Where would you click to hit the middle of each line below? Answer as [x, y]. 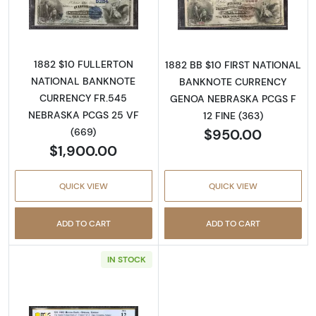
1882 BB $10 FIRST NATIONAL [233, 65]
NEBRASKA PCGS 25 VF [83, 115]
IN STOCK [126, 260]
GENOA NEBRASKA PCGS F [233, 98]
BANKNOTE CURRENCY [233, 81]
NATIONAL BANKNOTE [84, 81]
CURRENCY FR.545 [84, 98]
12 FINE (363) [233, 115]
